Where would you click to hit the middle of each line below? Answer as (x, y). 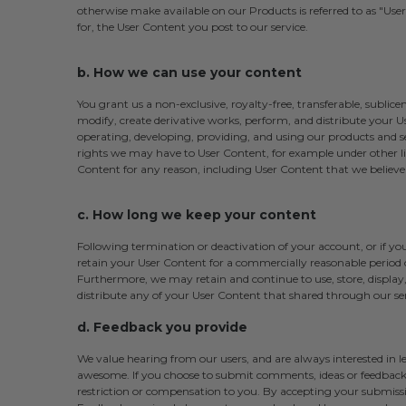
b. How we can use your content (189, 73)
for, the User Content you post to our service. (192, 27)
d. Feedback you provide (162, 328)
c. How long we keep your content (196, 215)
